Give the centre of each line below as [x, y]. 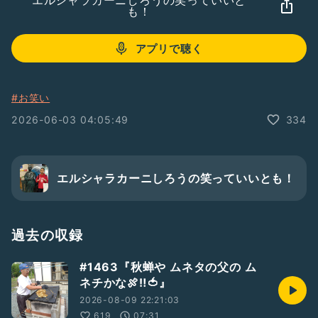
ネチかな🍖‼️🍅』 [125, 283]
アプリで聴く [169, 48]
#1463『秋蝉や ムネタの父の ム [168, 267]
